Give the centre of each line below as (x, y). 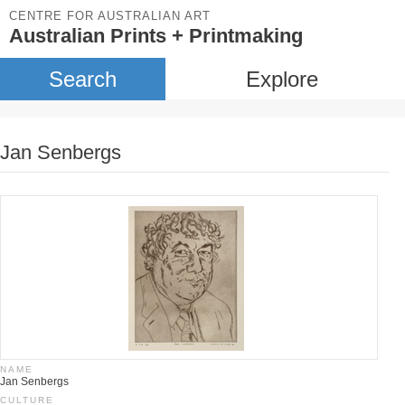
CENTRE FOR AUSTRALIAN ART (110, 16)
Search (82, 79)
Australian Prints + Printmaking (156, 36)
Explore (282, 79)
